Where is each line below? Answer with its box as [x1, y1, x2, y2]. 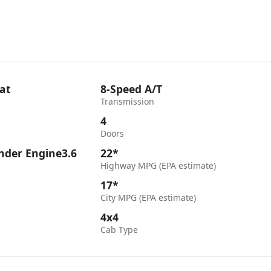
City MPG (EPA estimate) [100, 192, 197, 203]
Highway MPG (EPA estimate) [100, 160, 217, 171]
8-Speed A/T [100, 82, 163, 96]
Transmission [100, 96, 155, 107]
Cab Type [100, 224, 139, 235]
